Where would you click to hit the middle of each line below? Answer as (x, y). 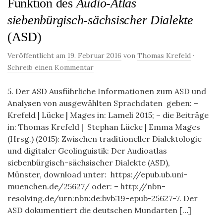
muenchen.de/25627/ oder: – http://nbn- (86, 186)
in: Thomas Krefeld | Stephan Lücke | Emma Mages (104, 127)
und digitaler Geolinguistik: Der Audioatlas (87, 151)
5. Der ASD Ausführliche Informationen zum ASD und (107, 91)
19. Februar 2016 (94, 55)
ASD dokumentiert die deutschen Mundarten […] (99, 210)
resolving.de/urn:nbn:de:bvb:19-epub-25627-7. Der (103, 198)
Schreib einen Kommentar (51, 67)
